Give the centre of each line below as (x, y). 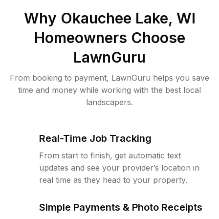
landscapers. (109, 102)
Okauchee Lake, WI (128, 18)
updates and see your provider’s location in (119, 168)
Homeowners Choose (109, 38)
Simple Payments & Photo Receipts (121, 207)
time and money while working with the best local (109, 90)
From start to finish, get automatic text (110, 155)
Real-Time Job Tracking (95, 138)
